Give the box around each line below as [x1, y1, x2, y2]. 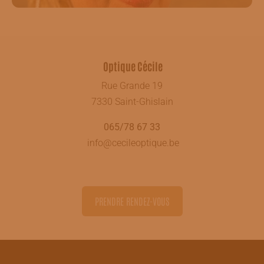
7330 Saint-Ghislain [91, 96, 173, 108]
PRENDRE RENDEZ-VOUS [94, 195, 170, 207]
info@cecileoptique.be [87, 137, 179, 149]
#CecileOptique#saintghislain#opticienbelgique [32, 10, 232, 22]
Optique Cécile [101, 59, 163, 74]
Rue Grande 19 [101, 80, 163, 92]
